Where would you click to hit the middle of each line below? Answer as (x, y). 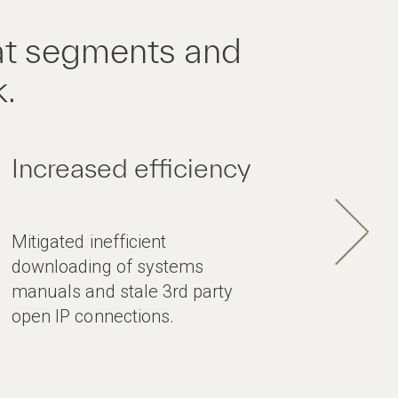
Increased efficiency (131, 168)
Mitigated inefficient (89, 242)
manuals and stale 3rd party (123, 291)
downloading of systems (107, 267)
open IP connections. (93, 316)
